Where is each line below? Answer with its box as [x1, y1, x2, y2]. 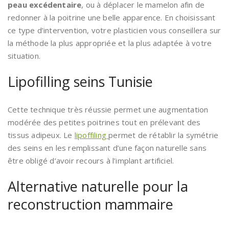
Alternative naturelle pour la [8, 177, 188, 196]
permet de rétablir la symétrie [108, 130, 219, 141]
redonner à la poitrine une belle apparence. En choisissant [8, 12, 216, 23]
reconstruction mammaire [8, 195, 173, 214]
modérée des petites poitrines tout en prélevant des [8, 117, 201, 128]
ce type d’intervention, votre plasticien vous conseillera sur [8, 25, 221, 36]
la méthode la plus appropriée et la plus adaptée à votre [8, 38, 212, 49]
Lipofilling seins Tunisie [8, 72, 153, 91]
